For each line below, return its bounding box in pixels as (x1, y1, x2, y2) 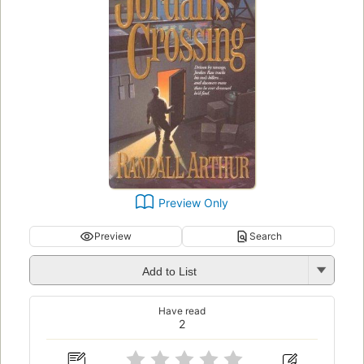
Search (249, 230, 282, 243)
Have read (158, 305, 206, 318)
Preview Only (158, 196, 228, 210)
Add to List (141, 264, 197, 278)
